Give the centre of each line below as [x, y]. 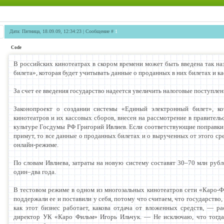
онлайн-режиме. [36, 145]
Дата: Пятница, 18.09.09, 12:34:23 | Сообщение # [62, 31]
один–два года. [35, 172]
